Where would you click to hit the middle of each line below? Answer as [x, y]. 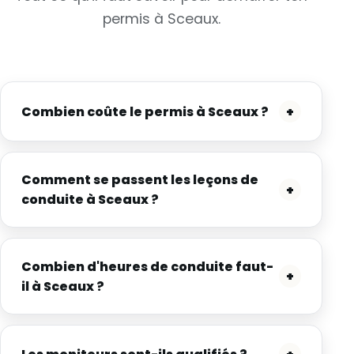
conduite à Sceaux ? [90, 200]
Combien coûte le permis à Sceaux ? [145, 111]
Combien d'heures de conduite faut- [147, 266]
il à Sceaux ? [62, 286]
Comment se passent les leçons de [139, 180]
